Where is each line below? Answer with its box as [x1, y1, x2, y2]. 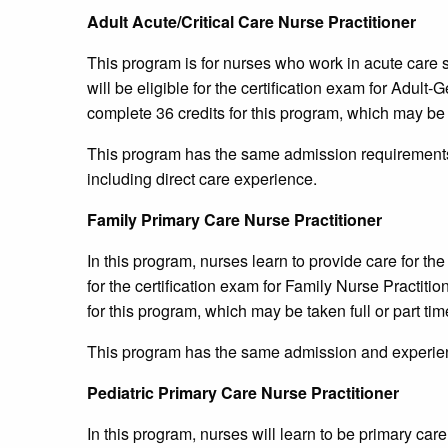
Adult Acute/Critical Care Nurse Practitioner [87, 10, 416, 34]
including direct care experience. [87, 167, 317, 191]
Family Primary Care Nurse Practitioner [87, 208, 382, 232]
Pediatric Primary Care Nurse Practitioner [87, 381, 399, 405]
